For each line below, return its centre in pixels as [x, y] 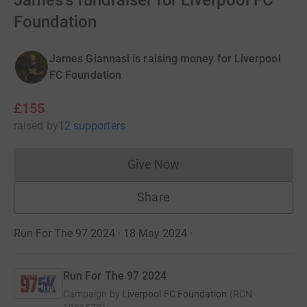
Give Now [153, 164]
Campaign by [91, 294]
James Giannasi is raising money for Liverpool [165, 59]
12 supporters [91, 126]
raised [29, 126]
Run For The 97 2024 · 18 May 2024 [100, 233]
